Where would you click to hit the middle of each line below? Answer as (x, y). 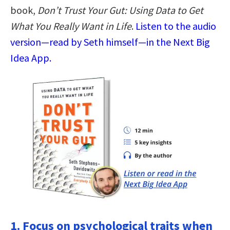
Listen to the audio (176, 26)
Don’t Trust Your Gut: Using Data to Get (120, 10)
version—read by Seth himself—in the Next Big (110, 42)
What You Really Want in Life (71, 26)
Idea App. (31, 57)
